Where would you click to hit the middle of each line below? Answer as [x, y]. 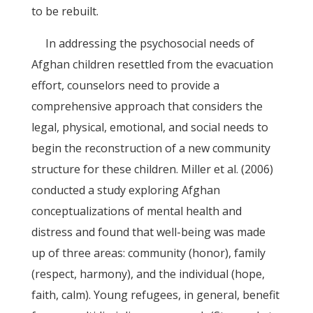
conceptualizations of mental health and [136, 211]
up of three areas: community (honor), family [148, 253]
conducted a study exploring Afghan [125, 190]
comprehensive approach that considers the [147, 106]
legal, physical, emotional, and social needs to [150, 127]
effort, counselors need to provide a [125, 85]
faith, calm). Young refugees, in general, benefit [155, 295]
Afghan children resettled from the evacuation [152, 64]
